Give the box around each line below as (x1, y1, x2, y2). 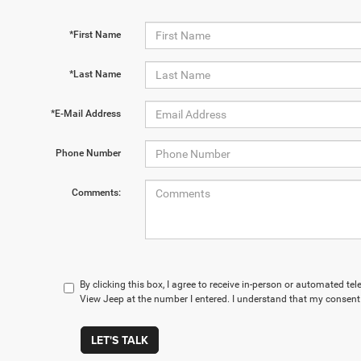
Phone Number (55, 147, 121, 159)
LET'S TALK (90, 332, 148, 348)
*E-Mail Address (50, 108, 121, 119)
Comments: (71, 187, 121, 198)
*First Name (68, 29, 121, 40)
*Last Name (68, 68, 121, 80)
